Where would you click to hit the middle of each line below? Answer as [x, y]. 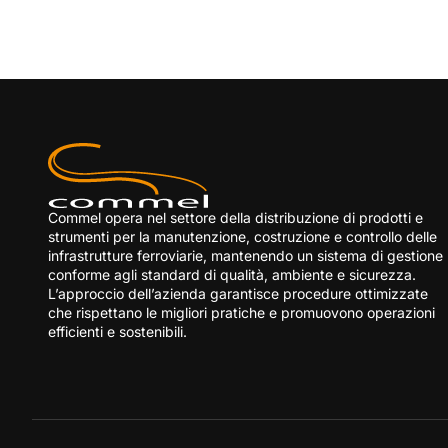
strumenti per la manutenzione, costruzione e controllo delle [242, 236]
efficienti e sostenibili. [117, 331]
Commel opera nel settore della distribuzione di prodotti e [235, 217]
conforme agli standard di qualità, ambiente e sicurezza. [232, 274]
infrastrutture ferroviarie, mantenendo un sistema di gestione [245, 255]
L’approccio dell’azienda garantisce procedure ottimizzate [238, 293]
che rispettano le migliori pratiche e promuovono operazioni [241, 312]
